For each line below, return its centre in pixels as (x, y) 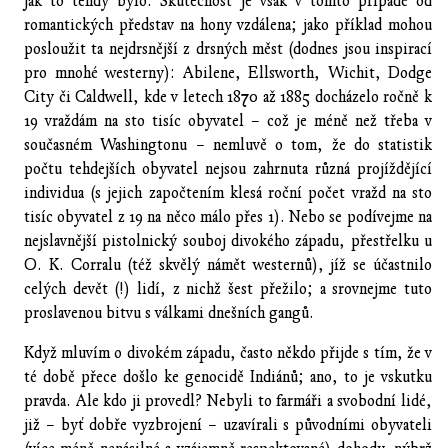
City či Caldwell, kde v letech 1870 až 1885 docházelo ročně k (228, 96)
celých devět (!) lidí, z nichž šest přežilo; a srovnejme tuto (228, 288)
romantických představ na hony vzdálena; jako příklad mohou (228, 24)
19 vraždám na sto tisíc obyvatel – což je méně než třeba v (228, 120)
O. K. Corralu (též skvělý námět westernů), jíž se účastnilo (228, 264)
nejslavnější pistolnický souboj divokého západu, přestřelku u (228, 240)
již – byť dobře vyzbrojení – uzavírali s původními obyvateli (228, 424)
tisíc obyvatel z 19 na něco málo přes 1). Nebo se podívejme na (228, 216)
